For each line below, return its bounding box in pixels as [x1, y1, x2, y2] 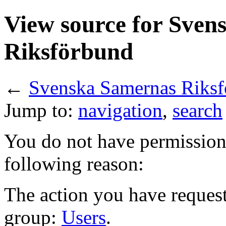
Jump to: [4, 99, 78, 121]
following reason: [4, 152, 144, 175]
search [173, 99, 222, 121]
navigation [78, 99, 162, 121]
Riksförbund [4, 38, 133, 65]
